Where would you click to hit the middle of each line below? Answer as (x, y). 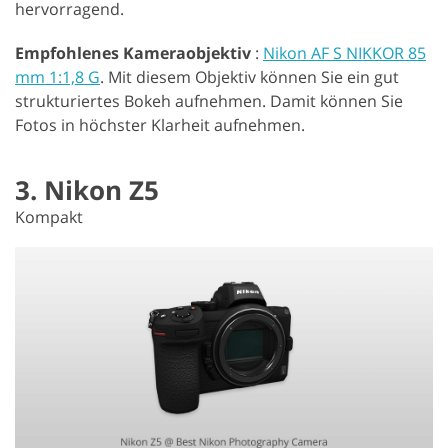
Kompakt (49, 216)
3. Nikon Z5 (87, 189)
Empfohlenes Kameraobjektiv (133, 52)
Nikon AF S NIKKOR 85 (344, 52)
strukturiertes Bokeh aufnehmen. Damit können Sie (209, 100)
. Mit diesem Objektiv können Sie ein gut (249, 76)
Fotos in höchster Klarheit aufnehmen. (160, 124)
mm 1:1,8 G (57, 76)
